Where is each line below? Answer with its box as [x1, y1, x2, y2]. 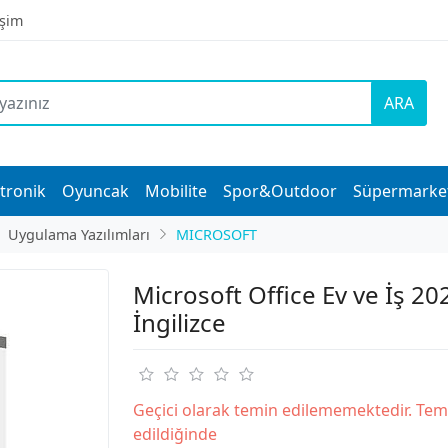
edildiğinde [132, 422, 217, 445]
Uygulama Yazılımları [8, 224, 150, 244]
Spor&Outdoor [223, 179, 337, 202]
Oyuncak [62, 179, 129, 202]
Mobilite [145, 179, 207, 202]
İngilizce [132, 305, 226, 339]
